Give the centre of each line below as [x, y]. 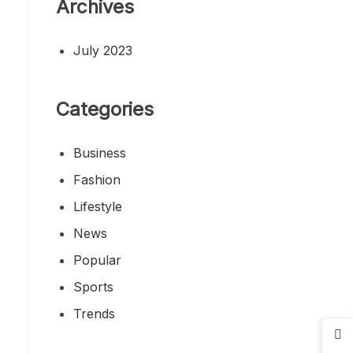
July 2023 [103, 50]
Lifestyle [98, 206]
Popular [97, 260]
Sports [93, 286]
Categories [105, 109]
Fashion [97, 179]
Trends [94, 313]
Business [100, 152]
